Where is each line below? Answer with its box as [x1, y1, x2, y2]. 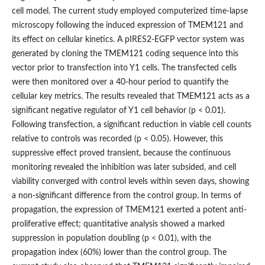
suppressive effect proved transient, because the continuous [11, 149, 231, 158]
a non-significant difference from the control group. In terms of [11, 192, 241, 201]
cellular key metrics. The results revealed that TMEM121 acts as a [11, 92, 250, 101]
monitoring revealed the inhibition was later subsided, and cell [11, 163, 236, 172]
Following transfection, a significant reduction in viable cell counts [11, 121, 251, 130]
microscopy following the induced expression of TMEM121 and [11, 21, 243, 30]
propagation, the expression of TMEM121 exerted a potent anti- [11, 206, 247, 215]
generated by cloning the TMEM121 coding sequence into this [11, 50, 238, 59]
